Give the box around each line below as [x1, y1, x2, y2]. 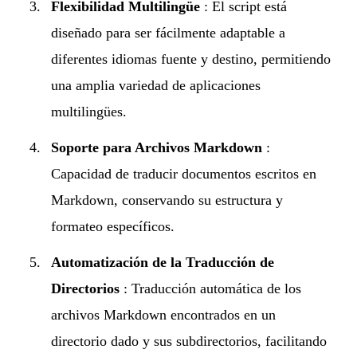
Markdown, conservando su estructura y [51, 191, 283, 208]
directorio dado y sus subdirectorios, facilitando [51, 332, 327, 349]
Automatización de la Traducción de [51, 253, 274, 270]
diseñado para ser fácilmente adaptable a [51, 24, 285, 41]
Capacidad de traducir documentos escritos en [51, 165, 316, 182]
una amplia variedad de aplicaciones [51, 76, 261, 93]
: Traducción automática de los [120, 280, 301, 296]
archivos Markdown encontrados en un [51, 306, 276, 323]
